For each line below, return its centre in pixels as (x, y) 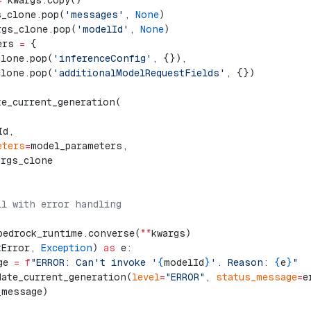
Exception (67, 248)
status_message (257, 277)
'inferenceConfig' (102, 58)
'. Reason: (242, 262)
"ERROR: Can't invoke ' (94, 262)
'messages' (94, 15)
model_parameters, (79, 146)
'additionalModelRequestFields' (139, 73)
